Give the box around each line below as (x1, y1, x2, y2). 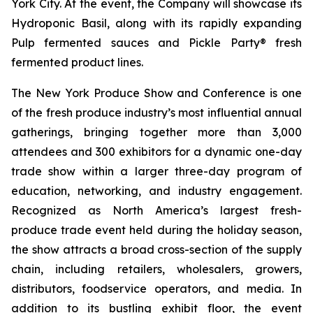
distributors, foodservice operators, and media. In (11, 282, 302, 296)
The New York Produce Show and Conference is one (11, 86, 302, 100)
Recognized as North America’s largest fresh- (11, 203, 302, 217)
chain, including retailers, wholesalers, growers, (11, 262, 302, 276)
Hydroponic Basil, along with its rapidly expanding (11, 16, 302, 30)
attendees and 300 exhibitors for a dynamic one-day (11, 145, 302, 159)
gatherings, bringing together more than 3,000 (11, 125, 302, 139)
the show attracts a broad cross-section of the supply (11, 242, 302, 256)
